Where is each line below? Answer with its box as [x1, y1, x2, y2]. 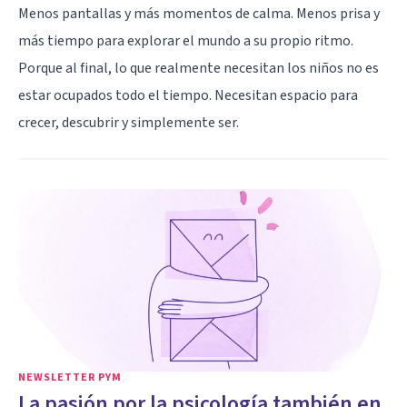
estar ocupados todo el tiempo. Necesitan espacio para [18, 84, 358, 105]
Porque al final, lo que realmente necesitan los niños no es [18, 57, 379, 78]
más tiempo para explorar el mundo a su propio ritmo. [18, 30, 353, 51]
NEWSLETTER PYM [18, 369, 122, 385]
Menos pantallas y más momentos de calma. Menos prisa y [18, 3, 380, 24]
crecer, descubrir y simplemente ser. [18, 112, 239, 133]
